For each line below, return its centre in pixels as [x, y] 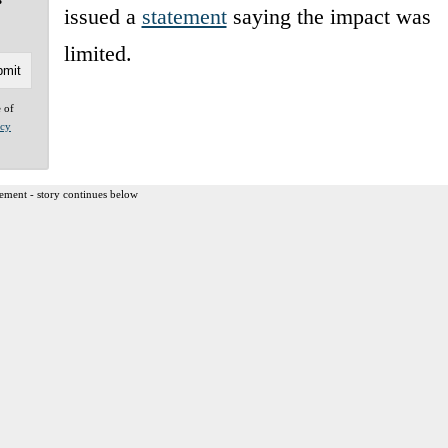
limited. [97, 53]
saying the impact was [328, 16]
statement [184, 16]
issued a [102, 16]
